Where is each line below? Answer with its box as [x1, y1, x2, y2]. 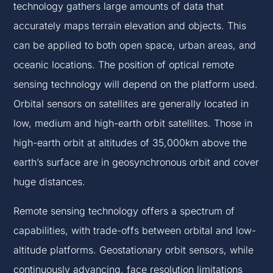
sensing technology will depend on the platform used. [13, 78, 258, 91]
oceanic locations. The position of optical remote [13, 58, 235, 71]
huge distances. [13, 175, 86, 188]
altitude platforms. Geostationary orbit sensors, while [13, 244, 254, 257]
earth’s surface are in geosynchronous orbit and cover [13, 156, 260, 169]
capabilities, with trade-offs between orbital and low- [13, 224, 257, 237]
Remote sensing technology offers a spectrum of [13, 205, 235, 218]
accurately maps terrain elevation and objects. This [13, 19, 247, 32]
